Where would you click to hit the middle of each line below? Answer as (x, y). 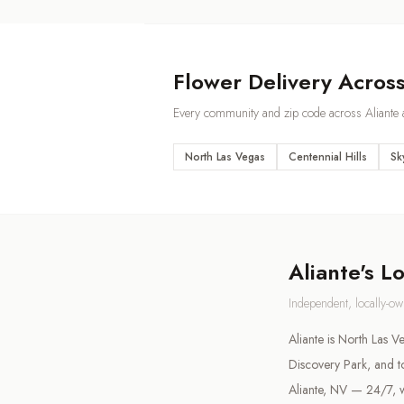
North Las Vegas (225, 157)
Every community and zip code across (269, 113)
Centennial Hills (328, 157)
